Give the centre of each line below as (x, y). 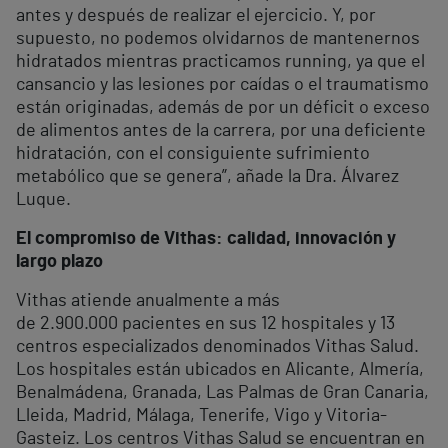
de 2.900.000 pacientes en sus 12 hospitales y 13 (205, 324)
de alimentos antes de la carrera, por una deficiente (221, 131)
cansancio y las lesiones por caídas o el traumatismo (222, 85)
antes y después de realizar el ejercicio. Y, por (196, 16)
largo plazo (59, 262)
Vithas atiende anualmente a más (148, 301)
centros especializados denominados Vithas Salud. (217, 347)
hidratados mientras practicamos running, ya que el (220, 62)
